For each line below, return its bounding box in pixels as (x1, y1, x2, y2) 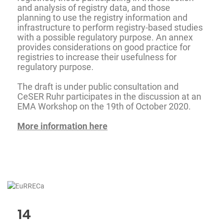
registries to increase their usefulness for (17, 51, 177, 62)
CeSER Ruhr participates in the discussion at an (17, 91, 201, 102)
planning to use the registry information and (17, 12, 187, 23)
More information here (17, 120, 108, 131)
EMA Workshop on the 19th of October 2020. (17, 101, 191, 111)
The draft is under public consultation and (17, 81, 179, 92)
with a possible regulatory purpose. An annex (17, 32, 193, 42)
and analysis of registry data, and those (17, 2, 170, 13)
